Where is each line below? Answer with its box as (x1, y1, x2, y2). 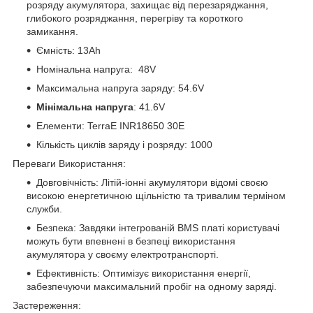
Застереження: (13, 299, 81, 311)
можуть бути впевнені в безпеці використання (27, 235, 235, 247)
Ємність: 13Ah (36, 44, 101, 56)
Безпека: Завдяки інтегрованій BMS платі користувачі (36, 221, 279, 233)
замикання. (27, 25, 78, 37)
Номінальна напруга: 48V (36, 63, 156, 75)
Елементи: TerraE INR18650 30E (36, 119, 184, 131)
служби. (27, 203, 62, 214)
